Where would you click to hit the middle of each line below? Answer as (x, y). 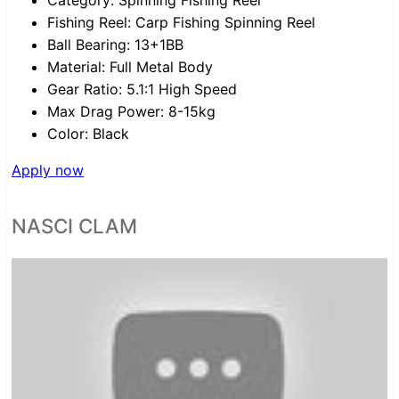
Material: (76, 67)
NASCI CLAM (74, 226)
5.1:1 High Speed (182, 90)
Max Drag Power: (106, 112)
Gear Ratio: (85, 90)
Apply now (48, 171)
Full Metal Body (161, 67)
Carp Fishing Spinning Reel (225, 23)
